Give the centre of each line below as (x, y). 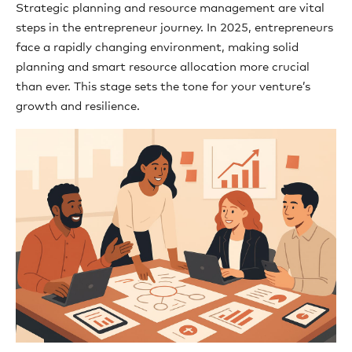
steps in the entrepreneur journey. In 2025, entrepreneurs (174, 28)
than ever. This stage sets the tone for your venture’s (163, 87)
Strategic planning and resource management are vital (170, 8)
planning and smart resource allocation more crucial (163, 67)
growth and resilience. (78, 106)
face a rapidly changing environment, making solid (157, 48)
